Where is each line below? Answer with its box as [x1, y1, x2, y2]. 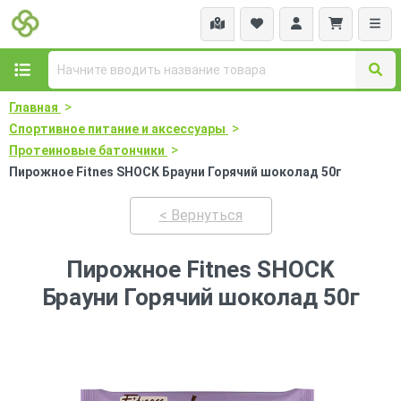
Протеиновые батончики [9, 143, 165, 158]
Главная [9, 100, 58, 115]
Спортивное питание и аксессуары [9, 122, 226, 136]
